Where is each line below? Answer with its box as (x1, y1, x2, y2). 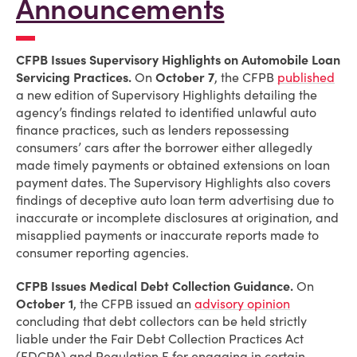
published (277, 69, 335, 85)
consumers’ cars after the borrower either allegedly (16, 139, 312, 155)
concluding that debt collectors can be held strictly (16, 313, 307, 329)
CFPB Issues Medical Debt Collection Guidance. (16, 278, 293, 294)
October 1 (16, 296, 73, 312)
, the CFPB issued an (73, 296, 194, 312)
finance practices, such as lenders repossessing (16, 122, 289, 138)
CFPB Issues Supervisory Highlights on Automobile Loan (16, 52, 340, 68)
